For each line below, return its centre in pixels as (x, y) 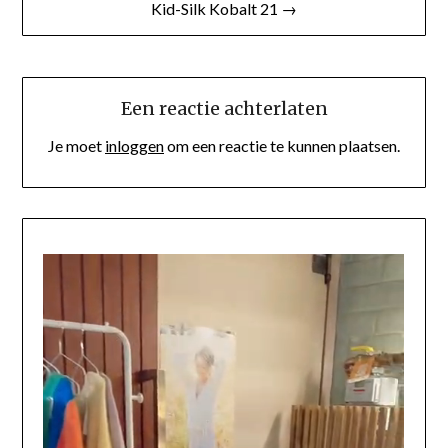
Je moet (76, 145)
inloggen (134, 145)
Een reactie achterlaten (224, 108)
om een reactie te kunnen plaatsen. (282, 145)
